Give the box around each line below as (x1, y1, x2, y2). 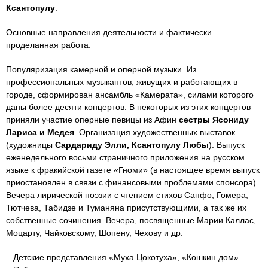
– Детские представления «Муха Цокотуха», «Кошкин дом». (6, 252, 241, 262)
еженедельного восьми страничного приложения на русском (6, 152, 245, 162)
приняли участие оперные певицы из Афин (6, 114, 179, 124)
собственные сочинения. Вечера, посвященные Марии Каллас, (6, 215, 256, 225)
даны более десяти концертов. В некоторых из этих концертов (6, 102, 251, 112)
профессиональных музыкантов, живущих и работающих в (6, 77, 237, 87)
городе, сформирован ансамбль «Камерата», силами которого (6, 89, 254, 99)
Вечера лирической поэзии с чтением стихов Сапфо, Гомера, (6, 190, 248, 200)
